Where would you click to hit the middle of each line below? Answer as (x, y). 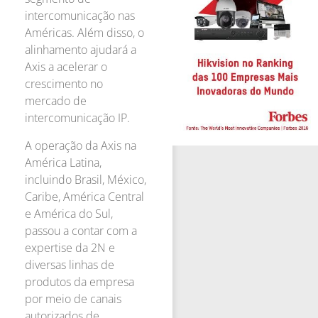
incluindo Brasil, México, (86, 179)
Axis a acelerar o (66, 67)
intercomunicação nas (80, 16)
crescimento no (64, 84)
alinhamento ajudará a (81, 50)
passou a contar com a (81, 230)
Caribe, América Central (84, 196)
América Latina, (63, 162)
